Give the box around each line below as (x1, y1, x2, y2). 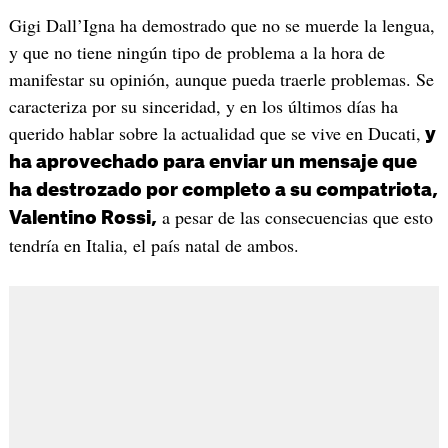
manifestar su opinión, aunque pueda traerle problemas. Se (8, 67, 434, 92)
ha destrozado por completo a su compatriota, (8, 181, 438, 200)
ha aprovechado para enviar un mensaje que (8, 153, 417, 172)
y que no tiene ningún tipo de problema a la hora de (8, 40, 385, 65)
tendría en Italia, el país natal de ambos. (8, 233, 299, 258)
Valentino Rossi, (8, 209, 157, 228)
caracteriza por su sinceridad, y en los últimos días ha (8, 94, 398, 119)
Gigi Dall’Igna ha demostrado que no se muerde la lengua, (8, 13, 435, 38)
